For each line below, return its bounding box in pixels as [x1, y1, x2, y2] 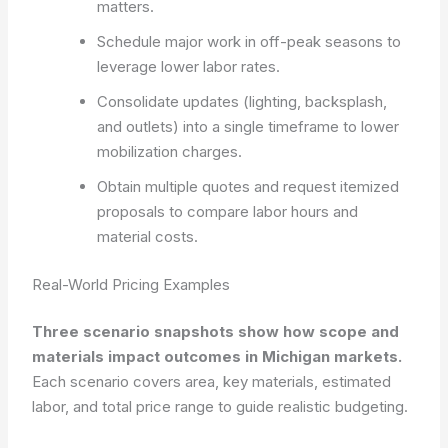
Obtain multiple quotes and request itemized [97, 177, 400, 196]
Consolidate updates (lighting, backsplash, [97, 92, 388, 111]
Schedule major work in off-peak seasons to [97, 32, 402, 51]
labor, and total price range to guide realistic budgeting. [32, 397, 409, 416]
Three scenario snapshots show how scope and [32, 322, 400, 341]
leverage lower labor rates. [97, 57, 281, 76]
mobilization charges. [97, 142, 243, 161]
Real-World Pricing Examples [32, 274, 231, 294]
